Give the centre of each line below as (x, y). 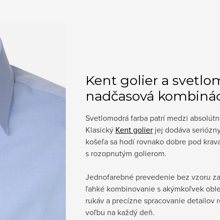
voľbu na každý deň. (120, 212)
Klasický (100, 130)
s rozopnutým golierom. (126, 153)
